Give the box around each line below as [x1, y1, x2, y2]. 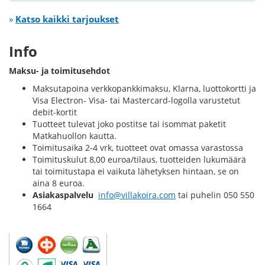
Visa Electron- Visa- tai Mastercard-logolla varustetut [33, 95, 240, 106]
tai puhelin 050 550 [176, 189, 254, 201]
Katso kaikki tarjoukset [15, 13, 119, 26]
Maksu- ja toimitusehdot [9, 65, 110, 77]
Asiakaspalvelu [33, 189, 96, 201]
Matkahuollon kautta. [33, 130, 119, 142]
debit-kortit [33, 106, 77, 118]
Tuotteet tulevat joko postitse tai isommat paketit [33, 118, 226, 130]
